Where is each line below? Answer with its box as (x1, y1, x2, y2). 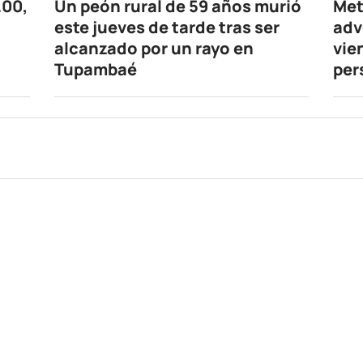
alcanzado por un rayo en (54, 37, 254, 60)
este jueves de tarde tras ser (54, 16, 280, 39)
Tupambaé (54, 58, 138, 81)
